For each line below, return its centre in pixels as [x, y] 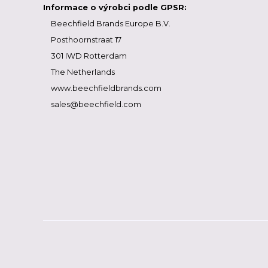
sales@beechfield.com [96, 104]
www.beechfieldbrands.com [106, 88]
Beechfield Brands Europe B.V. [110, 24]
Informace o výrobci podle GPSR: [115, 7]
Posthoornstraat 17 [86, 40]
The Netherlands [83, 72]
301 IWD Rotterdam [89, 56]
